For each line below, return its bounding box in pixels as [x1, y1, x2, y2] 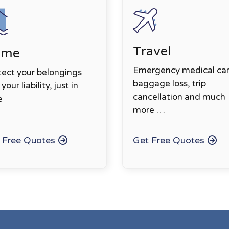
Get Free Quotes [133, 134, 204, 146]
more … [133, 105, 165, 116]
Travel [133, 43, 171, 59]
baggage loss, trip [133, 78, 206, 89]
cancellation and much [133, 91, 225, 103]
